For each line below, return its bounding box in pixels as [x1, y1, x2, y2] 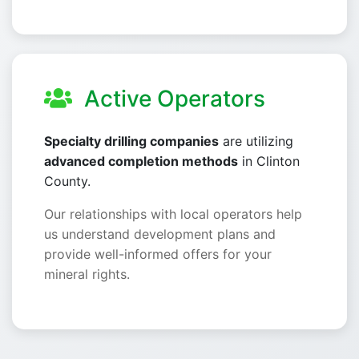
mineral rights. [44, 266, 130, 283]
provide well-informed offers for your [44, 246, 272, 263]
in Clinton [238, 153, 300, 170]
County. [44, 173, 91, 190]
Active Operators [79, 85, 265, 113]
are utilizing [219, 133, 293, 150]
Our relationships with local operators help [44, 206, 302, 223]
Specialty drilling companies [44, 133, 219, 150]
